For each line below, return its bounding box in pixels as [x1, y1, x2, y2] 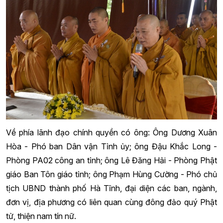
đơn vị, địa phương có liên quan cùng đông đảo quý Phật [6, 197, 217, 208]
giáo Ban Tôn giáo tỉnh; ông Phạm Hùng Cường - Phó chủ [6, 169, 217, 180]
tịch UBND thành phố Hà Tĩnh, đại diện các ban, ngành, [6, 183, 217, 194]
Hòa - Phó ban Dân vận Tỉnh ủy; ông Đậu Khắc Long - [6, 141, 217, 152]
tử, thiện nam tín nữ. [6, 211, 76, 222]
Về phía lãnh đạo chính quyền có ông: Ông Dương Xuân [6, 127, 217, 138]
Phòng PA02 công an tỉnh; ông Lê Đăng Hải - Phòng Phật [6, 155, 217, 166]
